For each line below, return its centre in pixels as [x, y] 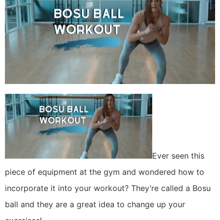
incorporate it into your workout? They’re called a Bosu [108, 188]
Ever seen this [178, 156]
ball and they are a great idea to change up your [95, 205]
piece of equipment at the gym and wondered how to [105, 172]
